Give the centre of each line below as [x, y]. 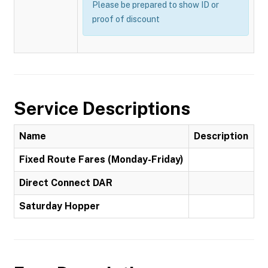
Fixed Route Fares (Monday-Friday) [101, 159]
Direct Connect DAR [66, 183]
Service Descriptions [102, 108]
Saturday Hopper [60, 206]
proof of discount [126, 19]
